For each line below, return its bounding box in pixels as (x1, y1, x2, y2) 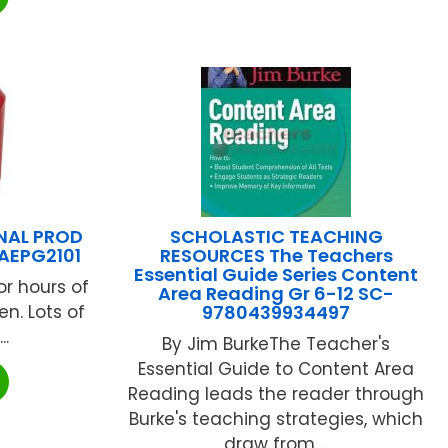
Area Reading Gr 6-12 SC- (158, 280, 395, 306)
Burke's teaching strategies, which (129, 406, 424, 431)
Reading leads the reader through (128, 381, 425, 406)
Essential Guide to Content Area (138, 356, 415, 381)
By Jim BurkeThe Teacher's (162, 331, 391, 356)
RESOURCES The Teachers (159, 242, 393, 268)
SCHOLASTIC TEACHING (169, 223, 383, 249)
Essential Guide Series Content (134, 261, 419, 287)
